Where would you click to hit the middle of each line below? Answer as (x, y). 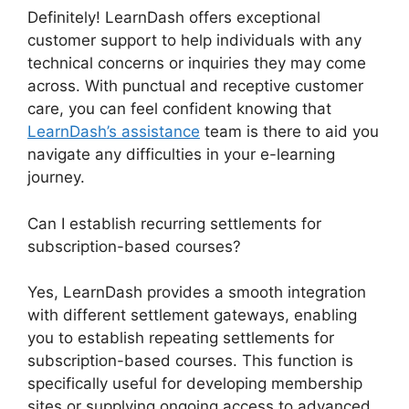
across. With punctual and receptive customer (195, 86)
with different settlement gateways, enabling (192, 315)
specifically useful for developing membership (195, 384)
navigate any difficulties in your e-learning (181, 155)
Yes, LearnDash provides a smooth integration (197, 293)
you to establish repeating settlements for (181, 338)
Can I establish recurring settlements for (174, 223)
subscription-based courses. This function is (190, 361)
